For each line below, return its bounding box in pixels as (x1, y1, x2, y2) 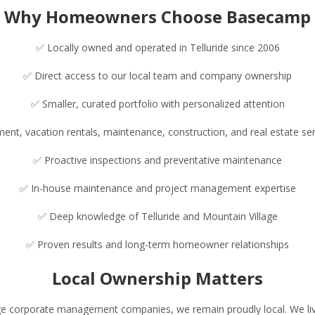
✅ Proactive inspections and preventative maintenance (33, 153, 282, 167)
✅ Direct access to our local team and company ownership (23, 69, 292, 83)
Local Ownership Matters (52, 266, 263, 290)
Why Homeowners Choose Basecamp (4, 5, 311, 29)
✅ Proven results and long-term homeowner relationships (26, 238, 289, 252)
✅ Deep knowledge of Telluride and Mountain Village (37, 210, 278, 224)
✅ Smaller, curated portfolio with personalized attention (30, 97, 285, 111)
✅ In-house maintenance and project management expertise (19, 181, 296, 195)
